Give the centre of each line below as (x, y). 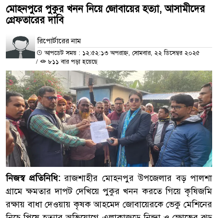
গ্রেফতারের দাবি (35, 20)
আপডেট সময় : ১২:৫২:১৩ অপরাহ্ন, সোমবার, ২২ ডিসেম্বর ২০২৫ (121, 53)
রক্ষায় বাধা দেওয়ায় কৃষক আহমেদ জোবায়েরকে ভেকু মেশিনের (109, 205)
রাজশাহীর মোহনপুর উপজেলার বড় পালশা (138, 178)
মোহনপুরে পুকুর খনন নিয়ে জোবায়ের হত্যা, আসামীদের (105, 9)
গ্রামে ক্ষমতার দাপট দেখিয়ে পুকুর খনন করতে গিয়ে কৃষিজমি (109, 191)
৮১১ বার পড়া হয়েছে (72, 62)
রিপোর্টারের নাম (59, 41)
